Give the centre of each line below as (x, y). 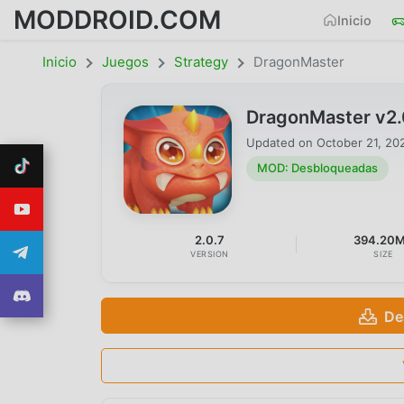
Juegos (125, 62)
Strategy (201, 62)
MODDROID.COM (117, 19)
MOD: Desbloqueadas (317, 168)
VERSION (210, 253)
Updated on (281, 142)
